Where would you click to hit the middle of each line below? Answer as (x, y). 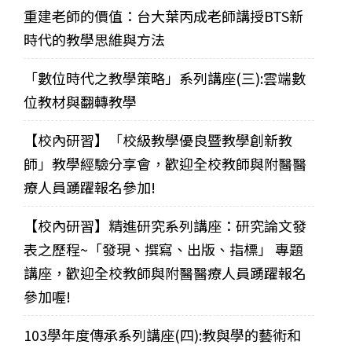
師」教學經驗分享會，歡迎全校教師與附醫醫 (165, 163)
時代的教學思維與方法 (94, 39)
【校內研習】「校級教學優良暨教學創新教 (158, 139)
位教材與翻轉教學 (80, 101)
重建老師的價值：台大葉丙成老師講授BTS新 (163, 15)
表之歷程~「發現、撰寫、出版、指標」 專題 (163, 249)
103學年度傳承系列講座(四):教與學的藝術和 (162, 334)
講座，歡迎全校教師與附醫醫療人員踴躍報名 (165, 272)
